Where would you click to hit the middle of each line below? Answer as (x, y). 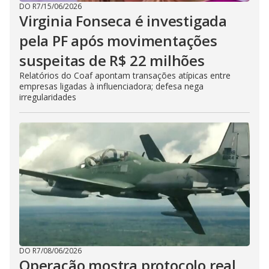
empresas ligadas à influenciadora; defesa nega (111, 86)
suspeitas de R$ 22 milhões (112, 60)
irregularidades (48, 97)
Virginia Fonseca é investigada (123, 21)
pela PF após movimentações (118, 41)
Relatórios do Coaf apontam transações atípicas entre (125, 75)
